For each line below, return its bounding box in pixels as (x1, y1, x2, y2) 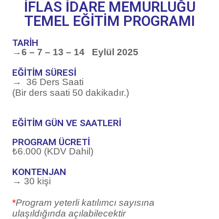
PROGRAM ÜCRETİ (12, 136, 90, 148)
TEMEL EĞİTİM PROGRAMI (24, 12, 195, 29)
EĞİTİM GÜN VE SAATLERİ (12, 117, 121, 129)
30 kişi (24, 175, 51, 186)
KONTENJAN (12, 166, 66, 177)
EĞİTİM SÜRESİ (12, 66, 76, 78)
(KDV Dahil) (44, 146, 93, 156)
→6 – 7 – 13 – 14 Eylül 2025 (12, 46, 138, 57)
